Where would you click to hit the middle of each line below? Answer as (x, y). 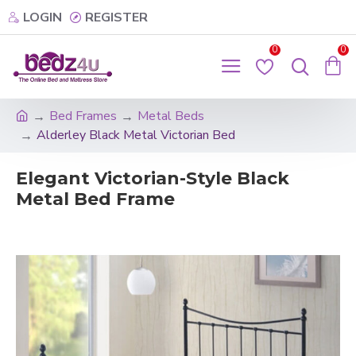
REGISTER (116, 17)
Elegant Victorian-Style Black (153, 178)
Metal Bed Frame (95, 199)
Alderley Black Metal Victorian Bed (136, 135)
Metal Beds (171, 116)
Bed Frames (83, 116)
